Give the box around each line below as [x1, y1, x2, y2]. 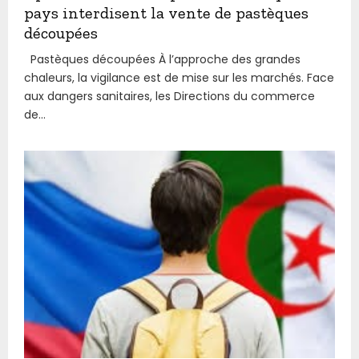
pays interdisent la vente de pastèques [24, 2, 309, 22]
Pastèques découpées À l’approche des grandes [24, 50, 301, 67]
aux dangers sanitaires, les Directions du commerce [24, 87, 315, 104]
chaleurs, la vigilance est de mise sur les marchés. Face [24, 69, 334, 86]
